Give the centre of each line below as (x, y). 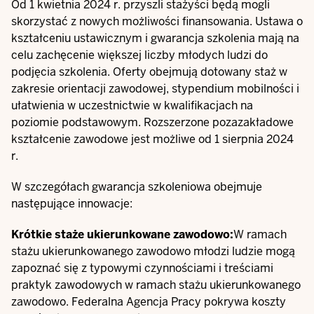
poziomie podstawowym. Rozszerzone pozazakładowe (152, 122)
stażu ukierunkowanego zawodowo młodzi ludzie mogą (153, 251)
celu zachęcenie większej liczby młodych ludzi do (139, 55)
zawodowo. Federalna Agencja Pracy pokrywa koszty (149, 302)
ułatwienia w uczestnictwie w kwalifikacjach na (132, 105)
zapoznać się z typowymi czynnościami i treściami (142, 268)
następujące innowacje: (72, 204)
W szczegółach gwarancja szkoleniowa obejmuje (137, 187)
